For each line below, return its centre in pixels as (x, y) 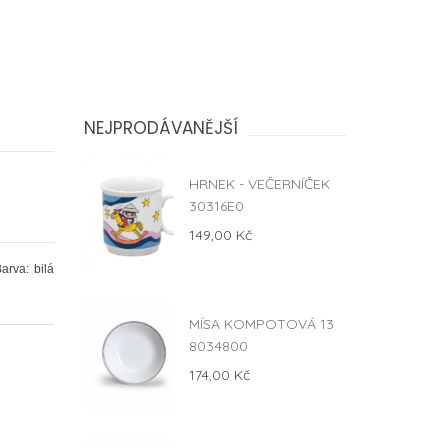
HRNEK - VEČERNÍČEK (259, 184)
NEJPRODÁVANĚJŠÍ (160, 128)
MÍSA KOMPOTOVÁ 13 (261, 323)
